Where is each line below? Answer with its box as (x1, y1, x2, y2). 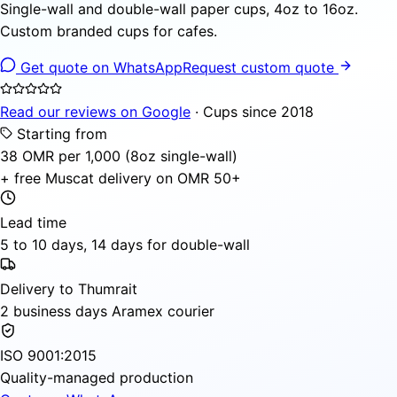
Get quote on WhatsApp (16, 58, 183, 76)
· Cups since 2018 (191, 102, 314, 121)
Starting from (12, 124, 107, 143)
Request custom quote (183, 58, 339, 76)
